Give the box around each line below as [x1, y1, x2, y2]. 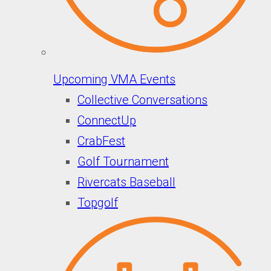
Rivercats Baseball [77, 175, 175, 190]
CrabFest [77, 134, 125, 149]
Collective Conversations [77, 93, 207, 108]
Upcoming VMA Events [53, 72, 175, 87]
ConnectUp [77, 113, 136, 128]
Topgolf [77, 195, 118, 211]
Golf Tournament [77, 154, 169, 169]
